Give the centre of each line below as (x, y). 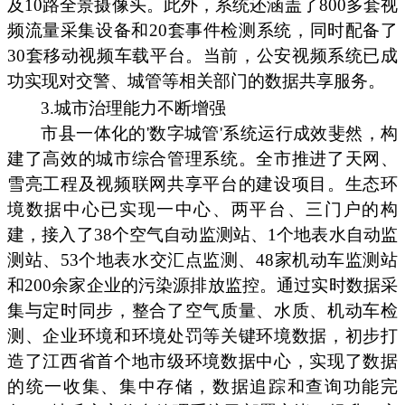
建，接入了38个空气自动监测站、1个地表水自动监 (202, 234)
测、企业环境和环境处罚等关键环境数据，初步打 (202, 335)
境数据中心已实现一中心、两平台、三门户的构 (202, 209)
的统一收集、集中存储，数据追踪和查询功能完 (202, 386)
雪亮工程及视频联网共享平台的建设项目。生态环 (202, 184)
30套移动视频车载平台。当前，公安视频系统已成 (202, 56)
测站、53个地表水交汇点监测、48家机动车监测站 (202, 259)
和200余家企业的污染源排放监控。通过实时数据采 (202, 285)
